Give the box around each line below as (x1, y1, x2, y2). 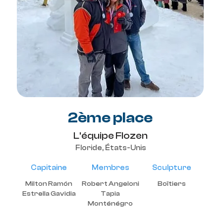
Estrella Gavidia (22, 190, 76, 198)
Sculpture (152, 164, 191, 172)
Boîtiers (158, 180, 186, 188)
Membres (91, 164, 129, 172)
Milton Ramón (25, 180, 72, 188)
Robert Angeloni (81, 180, 139, 188)
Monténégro (88, 200, 133, 208)
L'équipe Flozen (73, 130, 148, 141)
